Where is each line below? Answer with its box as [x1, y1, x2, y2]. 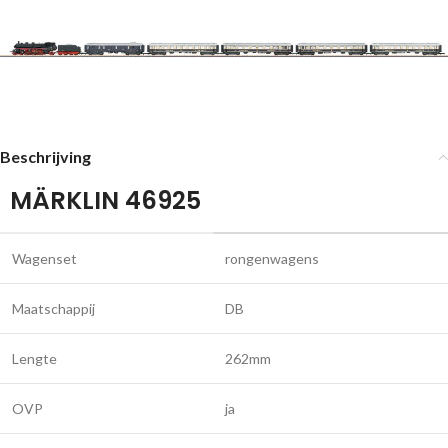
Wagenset [12, 250, 77, 267]
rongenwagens [225, 250, 319, 267]
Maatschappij [12, 300, 95, 317]
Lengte [12, 350, 57, 367]
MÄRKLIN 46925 [10, 184, 201, 217]
